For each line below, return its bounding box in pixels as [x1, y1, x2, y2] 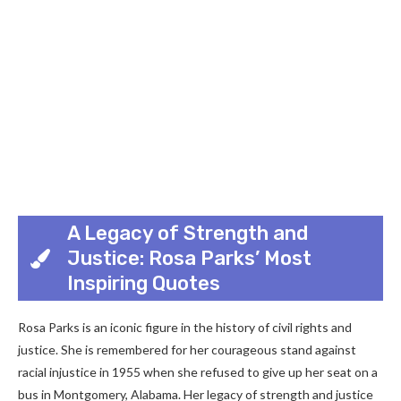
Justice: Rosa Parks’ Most [67, 245, 311, 270]
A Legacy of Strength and [67, 220, 308, 245]
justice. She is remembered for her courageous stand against [18, 342, 356, 357]
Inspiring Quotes [67, 270, 220, 295]
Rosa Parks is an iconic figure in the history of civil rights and [18, 320, 352, 335]
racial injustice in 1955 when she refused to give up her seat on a [18, 364, 378, 380]
